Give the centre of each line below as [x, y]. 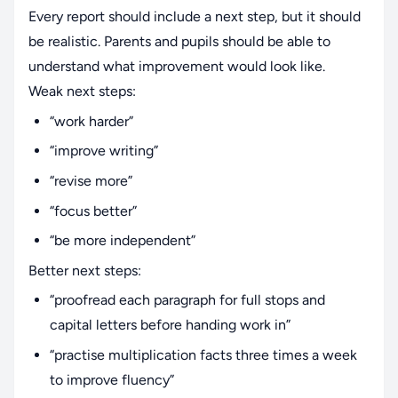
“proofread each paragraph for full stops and [187, 300]
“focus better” [93, 211]
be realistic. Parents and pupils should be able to [179, 42]
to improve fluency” [112, 379]
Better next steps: [85, 270]
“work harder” [92, 121]
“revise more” [91, 180]
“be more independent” [123, 241]
